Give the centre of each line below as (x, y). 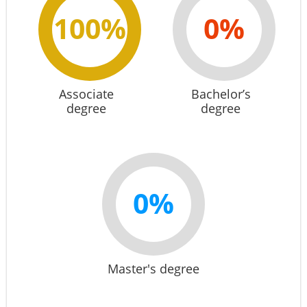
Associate (86, 94)
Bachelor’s (221, 94)
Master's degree (153, 269)
